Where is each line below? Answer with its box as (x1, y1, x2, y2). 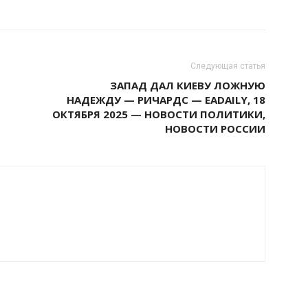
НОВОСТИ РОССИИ (165, 122, 265, 136)
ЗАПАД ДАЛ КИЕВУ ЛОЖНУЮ (110, 78, 265, 93)
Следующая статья (190, 61, 265, 71)
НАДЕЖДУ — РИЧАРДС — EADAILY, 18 (67, 93, 265, 107)
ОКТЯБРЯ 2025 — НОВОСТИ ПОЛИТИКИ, (52, 107, 265, 122)
